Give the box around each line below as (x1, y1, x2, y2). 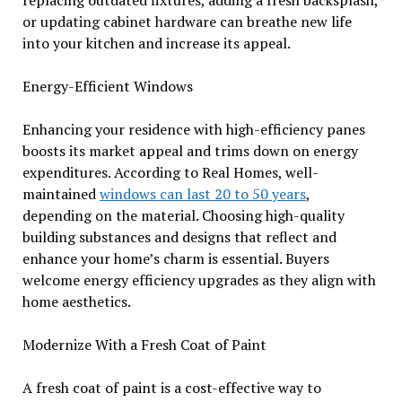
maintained (22, 184, 100, 205)
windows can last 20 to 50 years (99, 184, 306, 205)
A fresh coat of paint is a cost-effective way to (22, 378, 321, 398)
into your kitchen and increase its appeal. (22, 33, 291, 54)
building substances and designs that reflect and (22, 227, 336, 248)
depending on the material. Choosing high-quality (22, 205, 345, 226)
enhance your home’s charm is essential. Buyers (22, 249, 329, 269)
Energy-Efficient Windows (22, 76, 193, 97)
